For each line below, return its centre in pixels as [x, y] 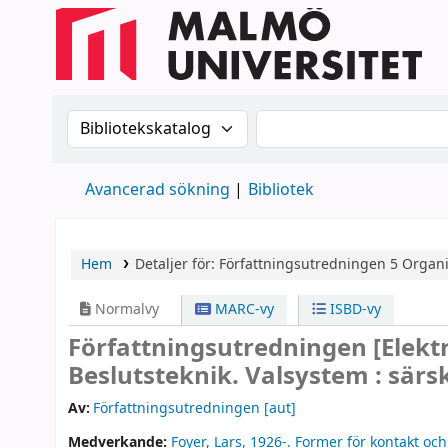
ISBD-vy [353, 309]
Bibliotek [281, 190]
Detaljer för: [176, 264]
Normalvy [125, 309]
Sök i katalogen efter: [162, 122]
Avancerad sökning [157, 190]
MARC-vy [243, 309]
